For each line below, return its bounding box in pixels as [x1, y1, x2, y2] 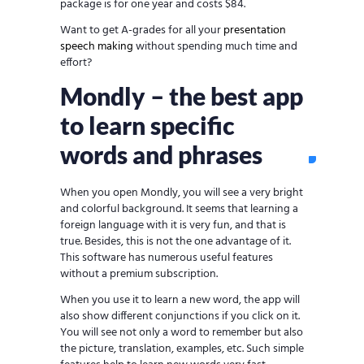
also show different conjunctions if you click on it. [60, 307, 300, 327]
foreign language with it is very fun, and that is [60, 216, 286, 236]
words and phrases [60, 140, 262, 170]
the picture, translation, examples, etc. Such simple [60, 340, 304, 359]
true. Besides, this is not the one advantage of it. [60, 232, 291, 252]
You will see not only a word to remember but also [60, 323, 303, 343]
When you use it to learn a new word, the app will [60, 291, 300, 310]
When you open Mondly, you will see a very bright [60, 184, 303, 203]
